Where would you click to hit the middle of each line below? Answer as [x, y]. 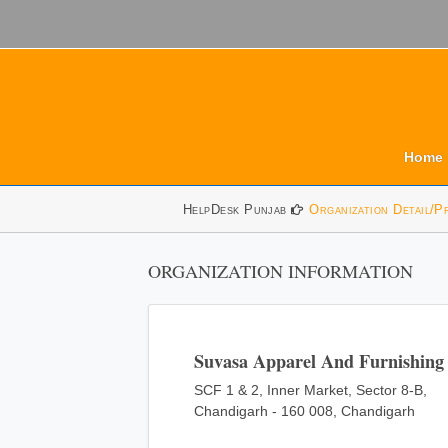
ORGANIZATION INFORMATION [280, 270]
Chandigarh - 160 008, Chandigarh [305, 410]
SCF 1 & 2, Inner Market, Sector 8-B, [311, 389]
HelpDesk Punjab [237, 209]
